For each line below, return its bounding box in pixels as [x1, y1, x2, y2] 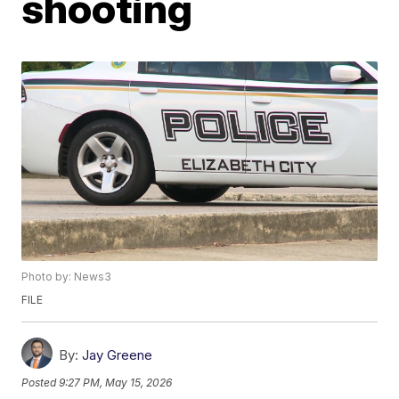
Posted [21, 376, 60, 390]
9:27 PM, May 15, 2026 [59, 376, 173, 390]
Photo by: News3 [21, 270, 112, 284]
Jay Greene [82, 346, 153, 364]
